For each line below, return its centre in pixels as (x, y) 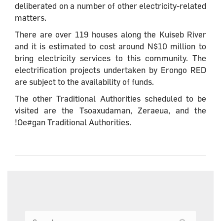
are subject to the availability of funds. (84, 81)
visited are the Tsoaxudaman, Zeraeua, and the (110, 110)
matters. (31, 17)
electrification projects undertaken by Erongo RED (110, 70)
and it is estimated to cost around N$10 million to (110, 46)
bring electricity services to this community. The (110, 58)
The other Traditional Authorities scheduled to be (110, 98)
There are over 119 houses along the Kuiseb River (110, 34)
